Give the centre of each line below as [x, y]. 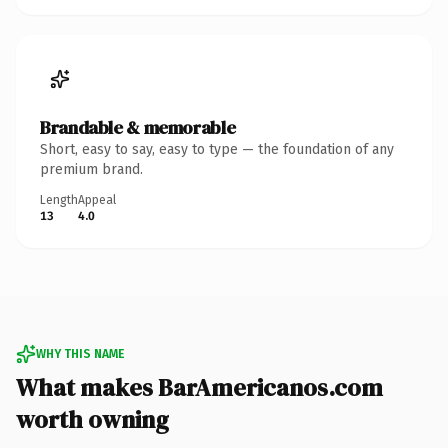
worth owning [92, 419]
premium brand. [91, 169]
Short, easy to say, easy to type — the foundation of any [217, 149]
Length [59, 199]
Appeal [97, 199]
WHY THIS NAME [80, 353]
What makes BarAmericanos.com [199, 387]
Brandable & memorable [138, 127]
